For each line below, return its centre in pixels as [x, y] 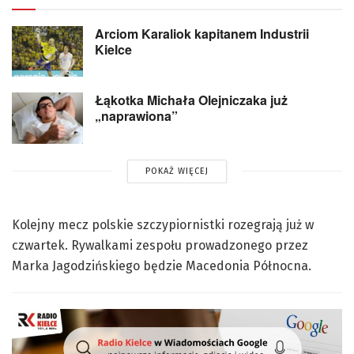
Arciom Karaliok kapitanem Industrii [202, 33]
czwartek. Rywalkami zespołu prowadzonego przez [160, 245]
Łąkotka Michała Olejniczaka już [191, 100]
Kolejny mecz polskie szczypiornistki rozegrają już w [163, 224]
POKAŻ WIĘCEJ [177, 171]
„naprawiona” [136, 116]
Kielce [113, 49]
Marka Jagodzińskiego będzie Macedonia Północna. [162, 265]
